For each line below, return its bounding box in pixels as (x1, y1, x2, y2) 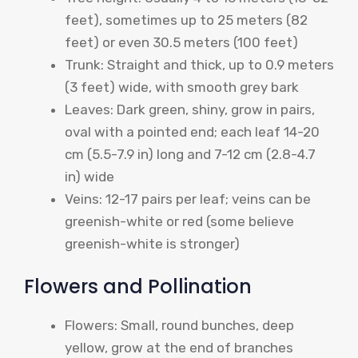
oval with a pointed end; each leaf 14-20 (65, 124, 320, 141)
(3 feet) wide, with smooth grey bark (65, 79, 299, 96)
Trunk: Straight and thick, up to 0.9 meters (65, 57, 334, 74)
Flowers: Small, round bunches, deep (65, 316, 294, 333)
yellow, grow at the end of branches (65, 339, 293, 356)
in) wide (65, 169, 114, 185)
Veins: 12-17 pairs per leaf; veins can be (65, 191, 311, 208)
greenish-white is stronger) (65, 236, 240, 253)
